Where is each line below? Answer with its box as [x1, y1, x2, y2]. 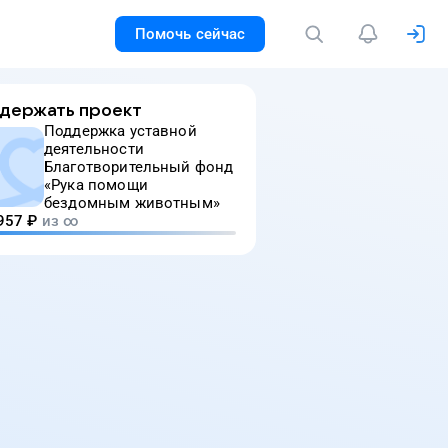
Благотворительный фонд [44, 158, 234, 176]
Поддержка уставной [44, 122, 197, 140]
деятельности [44, 140, 144, 158]
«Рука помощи [44, 176, 148, 194]
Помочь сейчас [134, 25, 246, 43]
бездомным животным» [44, 194, 220, 212]
